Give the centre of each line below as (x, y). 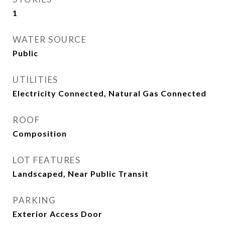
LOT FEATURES (46, 160)
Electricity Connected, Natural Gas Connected (109, 93)
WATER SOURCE (49, 39)
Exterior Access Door (58, 214)
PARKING (34, 200)
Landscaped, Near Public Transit (81, 174)
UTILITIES (35, 80)
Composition (40, 133)
